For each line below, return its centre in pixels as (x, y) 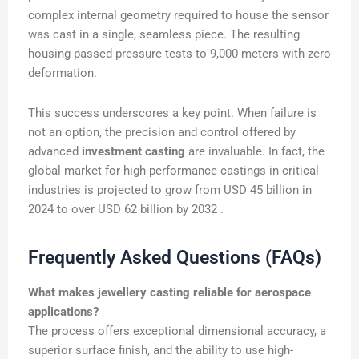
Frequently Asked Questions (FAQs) (175, 257)
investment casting (133, 151)
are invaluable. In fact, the (255, 151)
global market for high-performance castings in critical (173, 170)
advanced (55, 151)
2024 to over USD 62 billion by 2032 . (126, 209)
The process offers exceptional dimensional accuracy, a (177, 331)
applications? (63, 311)
